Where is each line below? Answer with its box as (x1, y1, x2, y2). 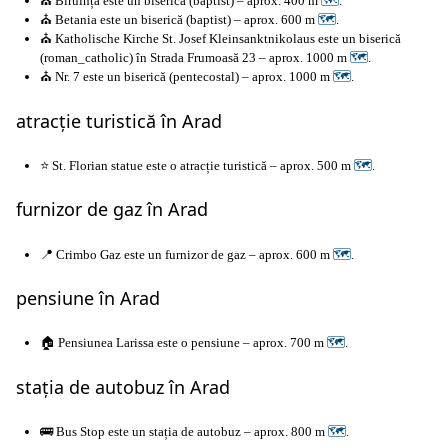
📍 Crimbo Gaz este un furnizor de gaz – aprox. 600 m (40, 246, 333, 262)
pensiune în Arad (16, 286, 160, 311)
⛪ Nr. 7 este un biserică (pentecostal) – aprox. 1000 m (40, 69, 333, 85)
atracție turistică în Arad (16, 108, 222, 133)
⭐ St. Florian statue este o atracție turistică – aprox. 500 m (40, 158, 354, 174)
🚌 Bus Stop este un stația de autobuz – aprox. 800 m (40, 424, 328, 439)
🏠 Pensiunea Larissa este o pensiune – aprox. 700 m (40, 335, 327, 351)
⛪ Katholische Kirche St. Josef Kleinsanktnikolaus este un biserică (40, 31, 401, 47)
